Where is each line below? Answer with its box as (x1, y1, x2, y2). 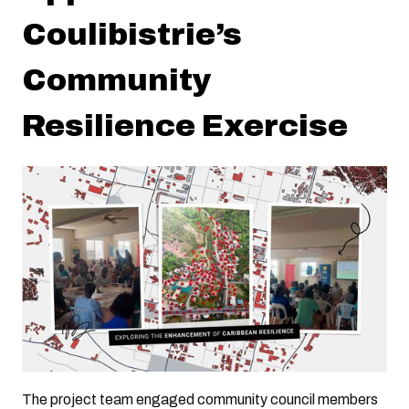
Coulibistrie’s (22, 16, 242, 51)
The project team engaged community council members (22, 391, 378, 407)
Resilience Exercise (22, 108, 348, 142)
